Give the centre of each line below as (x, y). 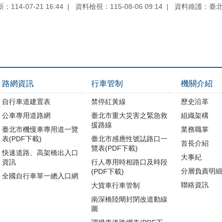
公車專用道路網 (26, 115)
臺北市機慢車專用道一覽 (40, 129)
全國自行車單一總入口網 (40, 176)
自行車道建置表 (26, 101)
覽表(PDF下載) (115, 148)
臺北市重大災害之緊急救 (130, 115)
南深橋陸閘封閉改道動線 (130, 199)
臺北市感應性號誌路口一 (130, 139)
